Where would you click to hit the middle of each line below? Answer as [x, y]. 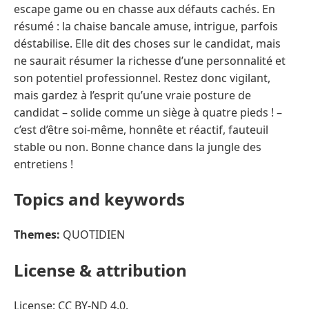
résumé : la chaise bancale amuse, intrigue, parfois [146, 26]
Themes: [37, 235]
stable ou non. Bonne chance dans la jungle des [138, 147]
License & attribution [100, 270]
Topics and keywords [99, 199]
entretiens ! [43, 164]
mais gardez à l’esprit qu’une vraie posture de [132, 95]
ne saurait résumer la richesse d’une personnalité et [150, 60]
